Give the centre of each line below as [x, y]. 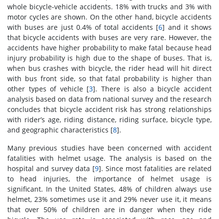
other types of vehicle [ [48, 89]
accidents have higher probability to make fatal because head [109, 48]
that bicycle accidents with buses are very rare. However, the [109, 38]
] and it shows [187, 27]
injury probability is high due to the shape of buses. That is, [109, 58]
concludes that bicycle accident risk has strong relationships [109, 109]
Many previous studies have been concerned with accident [109, 148]
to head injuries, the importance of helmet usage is [109, 179]
